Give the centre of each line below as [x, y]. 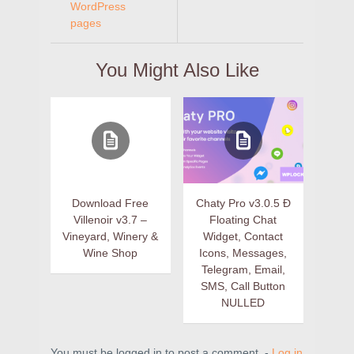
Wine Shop [111, 253]
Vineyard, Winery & [111, 236]
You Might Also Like [177, 70]
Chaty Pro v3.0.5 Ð [243, 203]
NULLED [243, 303]
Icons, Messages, [243, 253]
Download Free [111, 203]
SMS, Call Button [243, 286]
